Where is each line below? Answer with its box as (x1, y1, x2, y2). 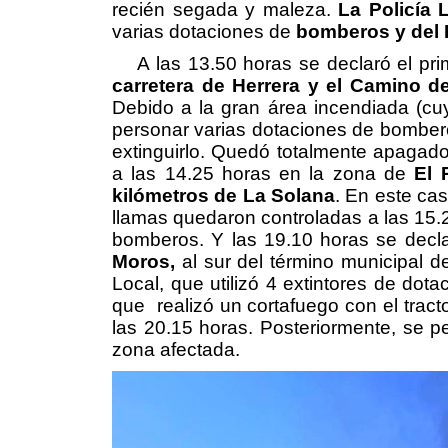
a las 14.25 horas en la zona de (112, 162, 415, 184)
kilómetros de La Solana (112, 184, 336, 206)
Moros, (112, 250, 175, 272)
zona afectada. (112, 338, 240, 360)
